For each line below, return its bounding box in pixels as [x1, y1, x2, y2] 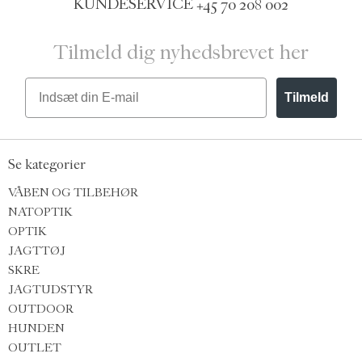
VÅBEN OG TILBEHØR [8, 185, 138, 200]
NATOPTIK [8, 204, 73, 219]
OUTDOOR [8, 301, 74, 316]
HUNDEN [8, 321, 65, 335]
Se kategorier [8, 157, 86, 173]
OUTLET [8, 340, 61, 355]
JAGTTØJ [8, 243, 65, 258]
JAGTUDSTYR [8, 282, 93, 297]
